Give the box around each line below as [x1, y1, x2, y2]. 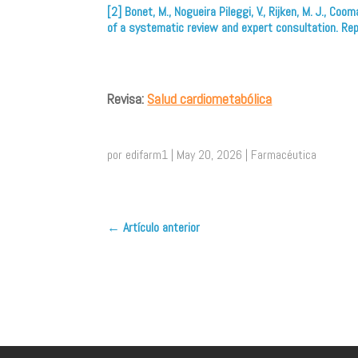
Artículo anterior [123, 219, 201, 237]
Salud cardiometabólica [147, 89, 272, 108]
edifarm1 [125, 145, 169, 163]
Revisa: [107, 89, 145, 108]
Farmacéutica [251, 145, 317, 163]
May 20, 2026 [177, 145, 243, 163]
